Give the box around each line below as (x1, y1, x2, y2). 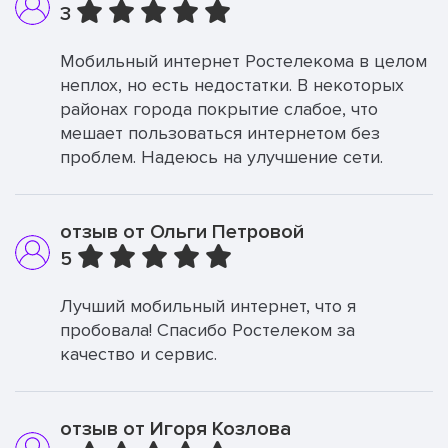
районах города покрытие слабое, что (60, 98, 378, 120)
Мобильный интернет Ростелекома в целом (60, 50, 427, 72)
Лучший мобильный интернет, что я (60, 295, 356, 317)
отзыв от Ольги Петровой (60, 220, 304, 244)
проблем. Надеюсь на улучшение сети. (60, 146, 383, 168)
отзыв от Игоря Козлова (60, 417, 291, 441)
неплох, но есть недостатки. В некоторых (60, 74, 404, 96)
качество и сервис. (60, 343, 217, 365)
